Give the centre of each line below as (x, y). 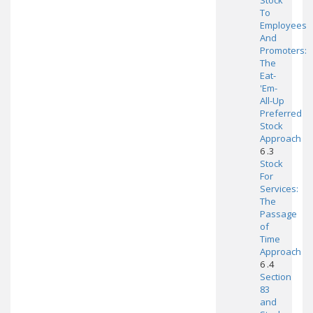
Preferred (281, 113)
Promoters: (283, 50)
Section (275, 277)
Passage (278, 214)
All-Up (272, 101)
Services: (279, 189)
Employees (283, 25)
